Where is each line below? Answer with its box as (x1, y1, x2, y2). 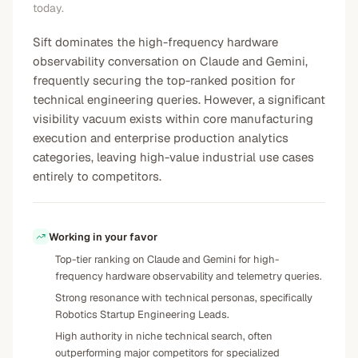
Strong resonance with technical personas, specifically (55, 291, 312, 304)
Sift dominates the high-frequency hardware (33, 34, 278, 50)
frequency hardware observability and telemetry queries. (55, 269, 322, 283)
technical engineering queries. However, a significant (33, 92, 325, 107)
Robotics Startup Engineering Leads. (55, 308, 229, 321)
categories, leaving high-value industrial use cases (33, 149, 314, 165)
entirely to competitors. (33, 169, 161, 184)
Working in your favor (49, 229, 157, 244)
